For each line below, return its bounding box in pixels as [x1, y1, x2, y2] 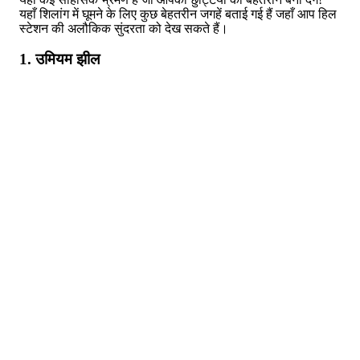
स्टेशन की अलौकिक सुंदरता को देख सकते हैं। [19, 21, 228, 35]
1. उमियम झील [19, 51, 100, 68]
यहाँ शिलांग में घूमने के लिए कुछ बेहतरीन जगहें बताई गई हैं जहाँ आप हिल [19, 6, 337, 21]
